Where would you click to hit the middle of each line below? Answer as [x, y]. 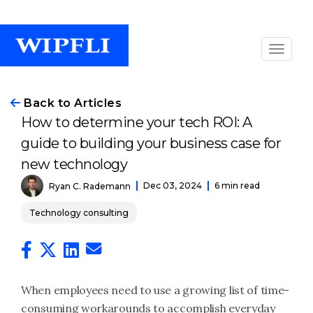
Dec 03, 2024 [173, 185]
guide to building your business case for [151, 143]
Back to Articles [71, 103]
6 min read [237, 185]
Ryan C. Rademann [90, 186]
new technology [74, 164]
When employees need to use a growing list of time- [155, 290]
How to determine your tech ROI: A [137, 122]
